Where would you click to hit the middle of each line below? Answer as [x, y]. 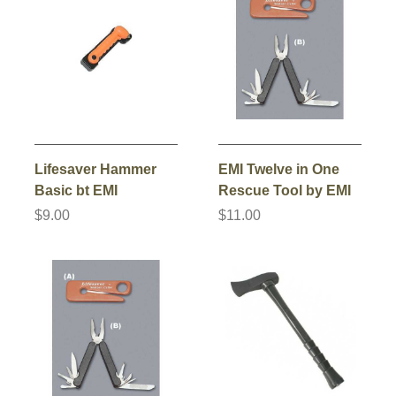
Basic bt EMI [76, 190]
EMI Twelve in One [279, 169]
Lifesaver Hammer [95, 169]
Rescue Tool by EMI [285, 190]
